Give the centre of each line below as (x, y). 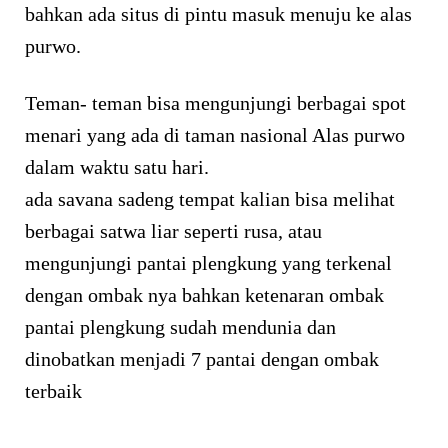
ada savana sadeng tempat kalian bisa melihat (210, 199)
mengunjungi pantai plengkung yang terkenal (208, 263)
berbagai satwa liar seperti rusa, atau (173, 231)
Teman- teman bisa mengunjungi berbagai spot (215, 103)
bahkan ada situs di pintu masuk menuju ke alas (218, 14)
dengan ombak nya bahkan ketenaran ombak (204, 295)
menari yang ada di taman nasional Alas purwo (215, 135)
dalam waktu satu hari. (117, 167)
